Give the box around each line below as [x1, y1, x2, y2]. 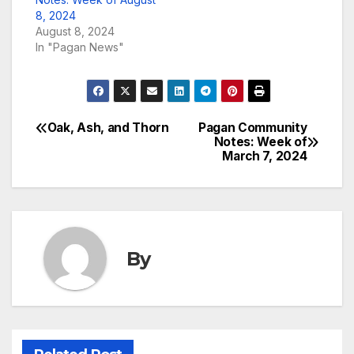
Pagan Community [198, 120, 307, 136]
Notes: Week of [213, 134, 307, 150]
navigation [35, 153, 163, 185]
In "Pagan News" [36, 40, 124, 55]
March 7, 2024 [222, 149, 307, 164]
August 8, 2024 [36, 24, 115, 39]
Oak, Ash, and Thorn [47, 120, 169, 136]
